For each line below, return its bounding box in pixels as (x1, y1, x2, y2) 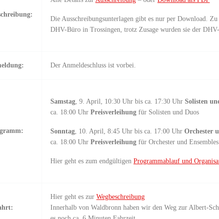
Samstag (50, 98, 76, 106)
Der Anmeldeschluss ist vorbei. (50, 61, 136, 69)
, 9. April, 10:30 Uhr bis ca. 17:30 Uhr (75, 98, 183, 106)
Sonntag (50, 128, 75, 135)
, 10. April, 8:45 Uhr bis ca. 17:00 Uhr (75, 128, 183, 135)
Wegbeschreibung (96, 193, 145, 200)
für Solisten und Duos (136, 109, 199, 116)
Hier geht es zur (50, 193, 97, 200)
